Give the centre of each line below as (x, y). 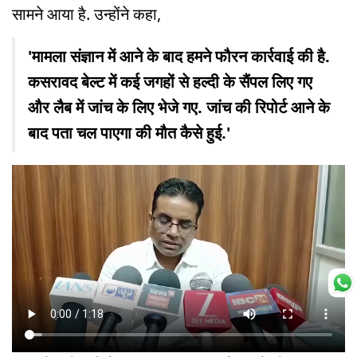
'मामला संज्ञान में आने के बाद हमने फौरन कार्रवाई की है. (179, 56)
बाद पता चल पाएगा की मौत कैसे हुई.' (129, 132)
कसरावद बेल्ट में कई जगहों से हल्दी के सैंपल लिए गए (170, 81)
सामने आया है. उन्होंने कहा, (86, 14)
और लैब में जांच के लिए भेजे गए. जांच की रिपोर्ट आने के (179, 107)
